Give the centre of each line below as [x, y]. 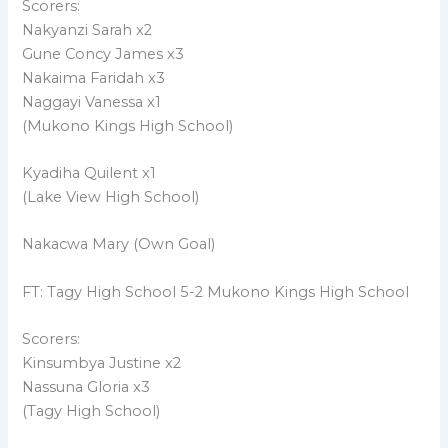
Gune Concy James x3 [103, 53]
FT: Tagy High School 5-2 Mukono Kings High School [216, 291]
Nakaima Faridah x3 [94, 77]
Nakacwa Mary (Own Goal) [119, 244]
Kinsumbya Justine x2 [102, 362]
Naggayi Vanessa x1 [92, 101]
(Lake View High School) [111, 196]
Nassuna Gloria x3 [86, 386]
